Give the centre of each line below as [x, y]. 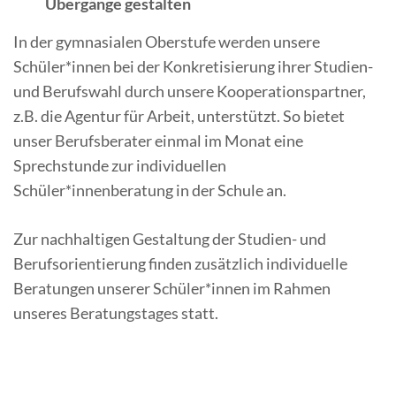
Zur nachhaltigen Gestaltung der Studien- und [170, 239]
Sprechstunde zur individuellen [120, 166]
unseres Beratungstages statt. [116, 313]
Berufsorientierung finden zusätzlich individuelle [180, 264]
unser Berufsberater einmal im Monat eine [158, 141]
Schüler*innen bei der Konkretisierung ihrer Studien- [193, 67]
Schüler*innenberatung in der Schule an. [150, 190]
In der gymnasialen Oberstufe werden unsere [167, 42]
